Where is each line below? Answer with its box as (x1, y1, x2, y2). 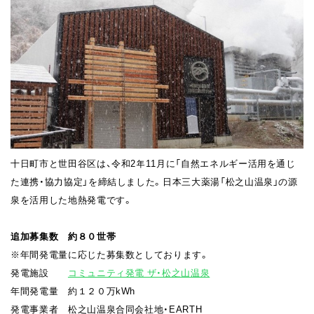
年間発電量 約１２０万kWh (11, 283, 136, 297)
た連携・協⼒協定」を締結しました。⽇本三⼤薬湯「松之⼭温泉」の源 (11, 174, 298, 188)
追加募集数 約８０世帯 (11, 228, 125, 243)
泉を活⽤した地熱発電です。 (11, 192, 133, 206)
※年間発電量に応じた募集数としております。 (11, 247, 210, 261)
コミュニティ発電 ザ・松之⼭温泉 (67, 265, 210, 279)
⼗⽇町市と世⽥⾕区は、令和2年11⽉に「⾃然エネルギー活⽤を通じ (11, 156, 296, 170)
